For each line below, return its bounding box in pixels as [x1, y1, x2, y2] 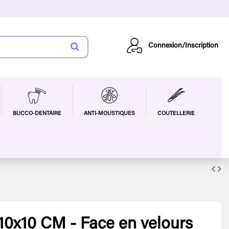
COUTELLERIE [157, 110, 195, 117]
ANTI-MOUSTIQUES [83, 110, 135, 117]
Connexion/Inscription [148, 42, 218, 50]
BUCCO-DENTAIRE [12, 110, 61, 117]
